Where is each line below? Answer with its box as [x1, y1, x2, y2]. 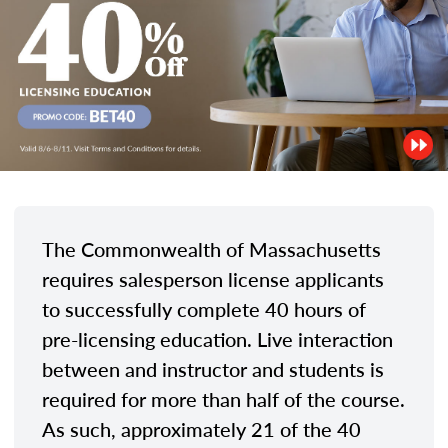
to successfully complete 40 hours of [42, 294, 366, 323]
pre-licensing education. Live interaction [42, 324, 393, 353]
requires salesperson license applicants [42, 264, 384, 293]
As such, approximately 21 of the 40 [42, 414, 361, 443]
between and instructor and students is [42, 354, 384, 383]
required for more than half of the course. [42, 384, 405, 413]
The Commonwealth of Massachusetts [42, 234, 381, 263]
